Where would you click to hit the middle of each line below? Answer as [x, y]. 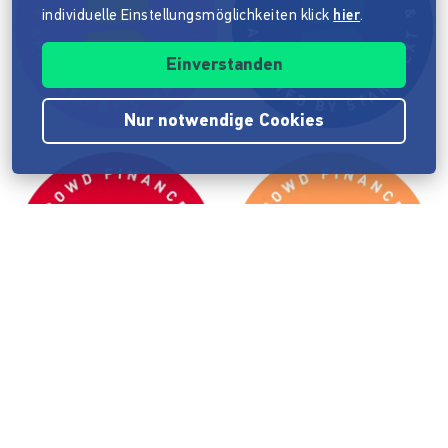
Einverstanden [224, 65]
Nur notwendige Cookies [224, 121]
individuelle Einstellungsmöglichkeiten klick [188, 16]
